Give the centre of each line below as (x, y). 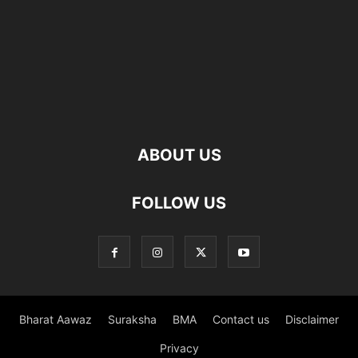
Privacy (179, 348)
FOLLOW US (179, 203)
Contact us (241, 320)
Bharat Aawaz (56, 320)
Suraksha (132, 320)
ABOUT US (179, 155)
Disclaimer (312, 320)
